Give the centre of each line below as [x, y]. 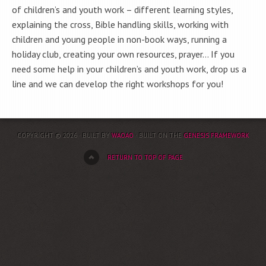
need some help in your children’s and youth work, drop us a [129, 69]
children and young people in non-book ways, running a [119, 39]
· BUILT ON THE [158, 135]
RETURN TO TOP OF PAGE [145, 157]
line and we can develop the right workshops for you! [118, 84]
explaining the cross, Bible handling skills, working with [120, 24]
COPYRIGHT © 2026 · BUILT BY [64, 135]
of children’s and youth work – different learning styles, [122, 9]
